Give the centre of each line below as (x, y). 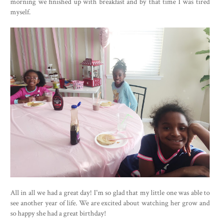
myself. (20, 12)
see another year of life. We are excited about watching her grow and (110, 203)
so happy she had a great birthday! (58, 213)
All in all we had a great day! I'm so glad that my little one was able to (110, 192)
